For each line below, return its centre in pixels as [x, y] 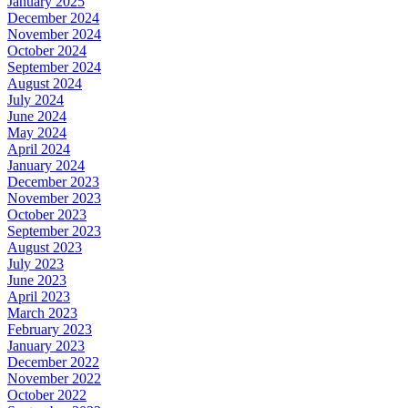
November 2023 [54, 198]
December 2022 [53, 362]
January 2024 [46, 165]
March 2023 [42, 312]
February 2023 [50, 329]
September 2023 [54, 230]
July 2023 [36, 263]
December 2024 [53, 17]
